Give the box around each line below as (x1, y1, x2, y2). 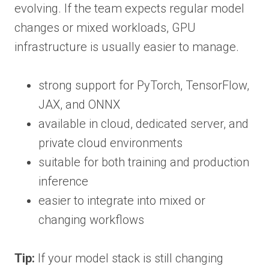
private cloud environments (38, 135, 183, 150)
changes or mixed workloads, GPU (14, 20, 196, 35)
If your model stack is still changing (35, 250, 223, 265)
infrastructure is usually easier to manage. (14, 39, 239, 54)
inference (38, 174, 88, 189)
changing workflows (38, 212, 144, 227)
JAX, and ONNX (38, 97, 120, 112)
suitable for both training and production (38, 154, 249, 169)
